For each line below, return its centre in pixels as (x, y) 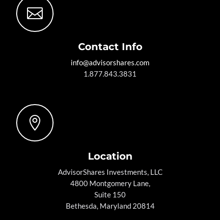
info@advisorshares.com (110, 63)
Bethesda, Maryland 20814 (110, 206)
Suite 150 (110, 195)
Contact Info (110, 47)
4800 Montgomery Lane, (110, 183)
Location (110, 156)
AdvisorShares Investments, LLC (110, 172)
